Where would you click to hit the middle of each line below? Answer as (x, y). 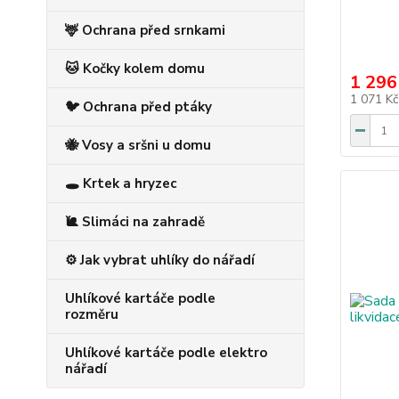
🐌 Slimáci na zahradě (135, 222)
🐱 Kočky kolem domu (135, 69)
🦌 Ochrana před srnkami (145, 31)
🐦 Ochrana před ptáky (138, 107)
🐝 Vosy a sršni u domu (138, 146)
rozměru (92, 315)
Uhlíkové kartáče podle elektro (166, 353)
